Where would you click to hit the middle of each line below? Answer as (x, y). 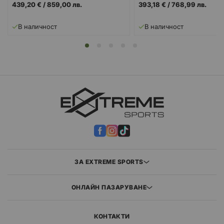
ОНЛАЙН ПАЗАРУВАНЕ (109, 187)
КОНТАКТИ (112, 216)
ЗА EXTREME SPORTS (109, 162)
